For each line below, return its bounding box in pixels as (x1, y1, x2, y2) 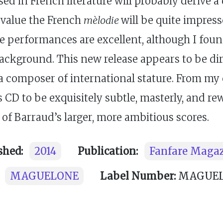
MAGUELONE (10, 169, 79, 182)
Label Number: (100, 169, 176, 182)
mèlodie (84, 13, 121, 26)
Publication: (78, 144, 138, 157)
